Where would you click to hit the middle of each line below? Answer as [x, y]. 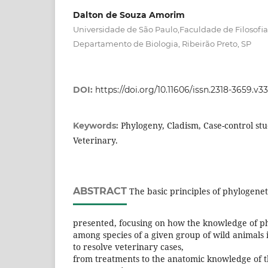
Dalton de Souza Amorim [129, 15]
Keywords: [97, 126]
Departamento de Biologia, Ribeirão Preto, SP [162, 44]
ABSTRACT [100, 191]
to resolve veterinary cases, [128, 247]
